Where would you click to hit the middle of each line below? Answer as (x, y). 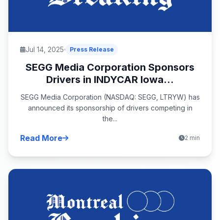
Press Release (92, 49)
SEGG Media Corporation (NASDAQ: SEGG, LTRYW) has (110, 97)
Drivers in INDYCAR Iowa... (110, 79)
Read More (41, 138)
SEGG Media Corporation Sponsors (110, 67)
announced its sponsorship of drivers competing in (110, 108)
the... (110, 118)
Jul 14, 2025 (45, 49)
